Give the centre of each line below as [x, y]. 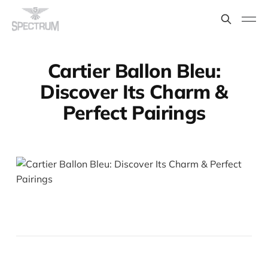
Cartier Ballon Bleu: [134, 71]
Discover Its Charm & [134, 92]
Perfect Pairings [134, 113]
